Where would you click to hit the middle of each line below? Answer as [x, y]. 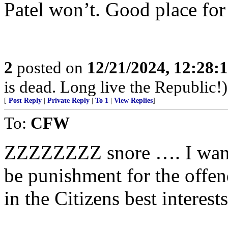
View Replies [133, 101]
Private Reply [68, 101]
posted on [50, 67]
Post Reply [25, 101]
